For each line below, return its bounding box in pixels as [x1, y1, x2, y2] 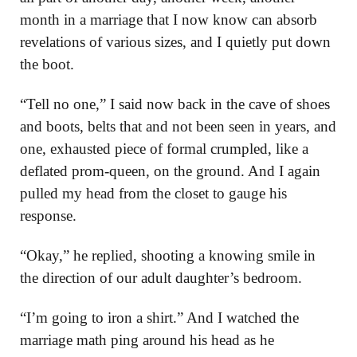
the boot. [20, 56, 74, 73]
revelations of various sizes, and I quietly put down [20, 33, 331, 50]
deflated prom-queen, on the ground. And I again [20, 163, 320, 179]
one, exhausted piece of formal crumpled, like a [20, 140, 308, 157]
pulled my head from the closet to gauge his [20, 185, 287, 202]
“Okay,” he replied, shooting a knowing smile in [20, 247, 316, 264]
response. [20, 207, 76, 224]
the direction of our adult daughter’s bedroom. [20, 269, 302, 286]
